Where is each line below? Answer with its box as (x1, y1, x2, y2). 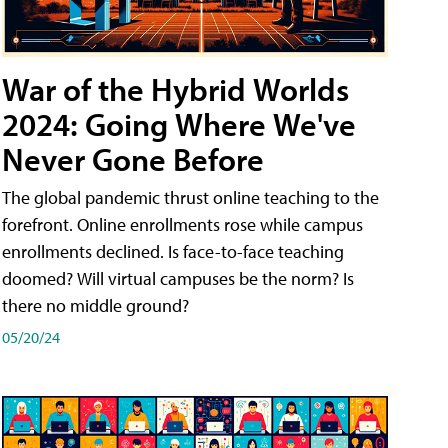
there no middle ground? (2, 293, 189, 317)
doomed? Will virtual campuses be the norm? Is (2, 266, 354, 290)
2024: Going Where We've (2, 103, 356, 144)
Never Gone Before (2, 138, 264, 179)
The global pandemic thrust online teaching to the (2, 185, 379, 209)
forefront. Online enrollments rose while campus (2, 212, 363, 236)
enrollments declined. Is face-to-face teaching (2, 239, 344, 263)
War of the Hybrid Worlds (2, 68, 349, 109)
